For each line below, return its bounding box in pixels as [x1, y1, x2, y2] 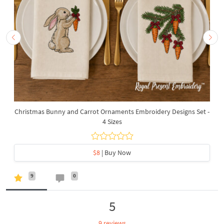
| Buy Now [100, 148, 131, 157]
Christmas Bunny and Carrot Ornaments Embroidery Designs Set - [14, 107, 209, 116]
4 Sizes [102, 117, 122, 126]
